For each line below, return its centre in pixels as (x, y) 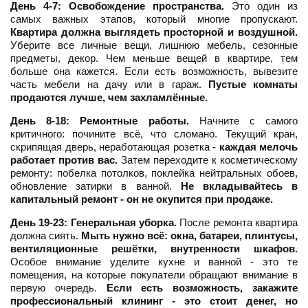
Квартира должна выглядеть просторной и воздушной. (154, 32)
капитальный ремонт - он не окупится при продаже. (142, 199)
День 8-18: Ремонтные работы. (100, 121)
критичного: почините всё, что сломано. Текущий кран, (154, 134)
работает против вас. (64, 160)
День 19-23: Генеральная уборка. (93, 223)
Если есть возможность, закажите (202, 288)
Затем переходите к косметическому (208, 160)
